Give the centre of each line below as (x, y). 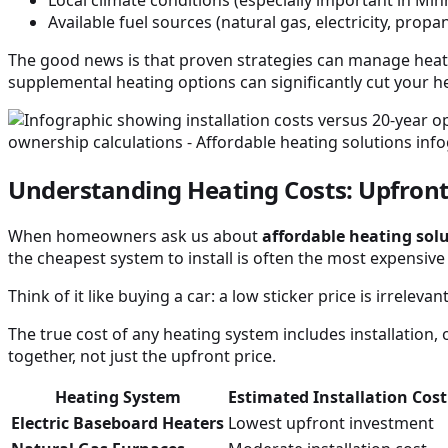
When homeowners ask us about (135, 236)
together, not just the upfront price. (142, 356)
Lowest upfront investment (331, 423)
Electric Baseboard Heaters (117, 423)
